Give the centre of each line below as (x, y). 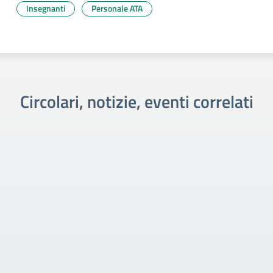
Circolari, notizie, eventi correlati (136, 101)
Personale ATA (117, 8)
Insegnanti (46, 8)
